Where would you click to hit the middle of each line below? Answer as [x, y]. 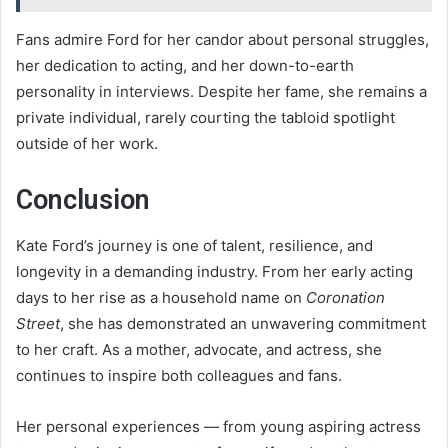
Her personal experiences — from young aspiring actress [218, 426]
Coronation [345, 297]
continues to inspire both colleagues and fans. [179, 375]
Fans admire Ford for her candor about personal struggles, [222, 40]
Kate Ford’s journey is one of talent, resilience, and [194, 245]
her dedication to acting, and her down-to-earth [185, 66]
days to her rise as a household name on [161, 297]
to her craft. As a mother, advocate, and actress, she [199, 349]
